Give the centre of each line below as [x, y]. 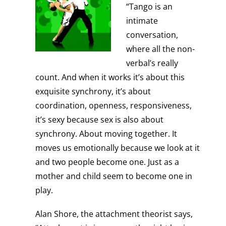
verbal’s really [152, 63]
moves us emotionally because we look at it [117, 148]
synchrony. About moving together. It [106, 134]
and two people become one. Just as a [107, 162]
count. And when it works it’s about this [110, 77]
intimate [142, 21]
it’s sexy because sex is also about [99, 120]
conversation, [152, 35]
